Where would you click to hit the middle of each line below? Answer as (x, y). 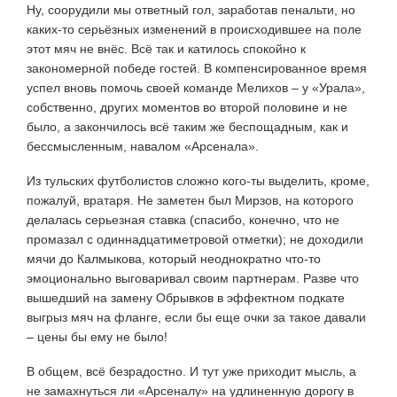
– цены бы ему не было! (97, 336)
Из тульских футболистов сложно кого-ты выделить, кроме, (198, 180)
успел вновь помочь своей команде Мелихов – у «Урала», (196, 87)
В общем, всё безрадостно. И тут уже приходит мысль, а (191, 371)
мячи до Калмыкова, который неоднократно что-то (174, 258)
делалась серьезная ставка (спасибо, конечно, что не (183, 219)
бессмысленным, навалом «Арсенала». (143, 146)
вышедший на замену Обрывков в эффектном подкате (186, 297)
